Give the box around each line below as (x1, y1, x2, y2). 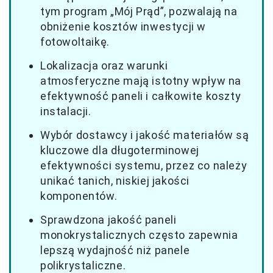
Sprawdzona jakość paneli (40, 213, 177, 226)
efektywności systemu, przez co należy (40, 158, 247, 172)
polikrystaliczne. (40, 258, 126, 272)
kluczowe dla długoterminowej (40, 143, 199, 157)
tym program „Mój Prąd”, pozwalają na (40, 4, 238, 18)
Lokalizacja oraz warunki (40, 58, 168, 72)
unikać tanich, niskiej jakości (40, 174, 190, 187)
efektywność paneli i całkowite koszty (40, 89, 241, 102)
